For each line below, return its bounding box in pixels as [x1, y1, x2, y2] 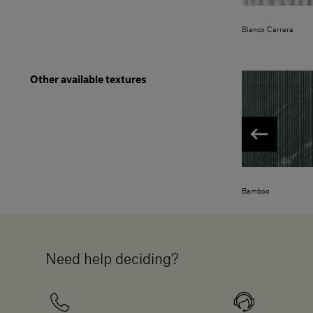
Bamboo [241, 188, 270, 196]
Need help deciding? [45, 253, 179, 268]
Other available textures [30, 75, 147, 86]
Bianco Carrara [241, 27, 293, 34]
